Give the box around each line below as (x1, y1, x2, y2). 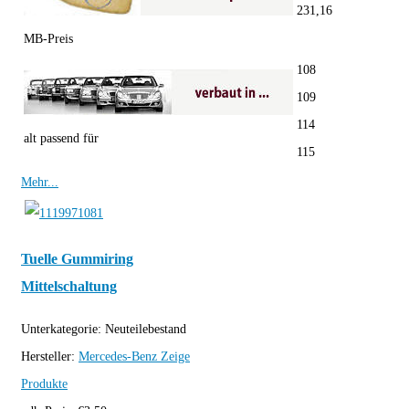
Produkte (21, 376, 68, 391)
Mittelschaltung (21, 278, 117, 296)
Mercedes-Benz (79, 349, 157, 363)
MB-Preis (24, 32, 73, 47)
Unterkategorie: (21, 321, 105, 336)
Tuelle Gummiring (21, 250, 133, 268)
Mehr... (21, 175, 58, 190)
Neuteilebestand (105, 321, 186, 336)
